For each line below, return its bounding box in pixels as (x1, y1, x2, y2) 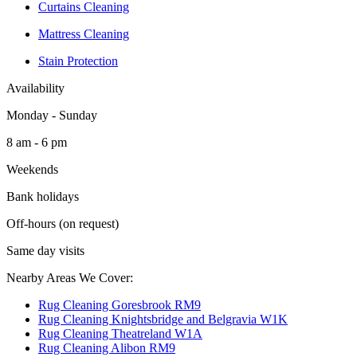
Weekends (6, 162, 58, 176)
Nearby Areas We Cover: (6, 270, 133, 284)
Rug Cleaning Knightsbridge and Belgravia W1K (38, 312, 288, 326)
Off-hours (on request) (6, 216, 119, 230)
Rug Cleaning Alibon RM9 (38, 340, 175, 355)
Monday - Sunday (6, 108, 97, 122)
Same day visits (6, 243, 84, 257)
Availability (6, 80, 65, 95)
